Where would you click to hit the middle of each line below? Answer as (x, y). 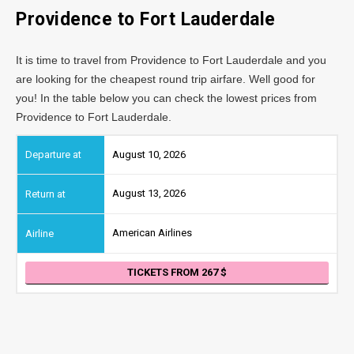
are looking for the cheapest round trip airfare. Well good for (166, 79)
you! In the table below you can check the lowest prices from (166, 98)
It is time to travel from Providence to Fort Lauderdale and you (171, 60)
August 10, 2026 (149, 154)
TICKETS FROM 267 (174, 272)
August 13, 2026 (149, 194)
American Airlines (152, 233)
